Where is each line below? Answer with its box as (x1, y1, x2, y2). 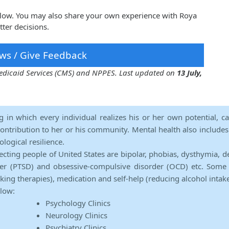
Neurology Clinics (45, 210, 107, 221)
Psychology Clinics (45, 198, 110, 209)
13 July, (177, 67, 202, 78)
